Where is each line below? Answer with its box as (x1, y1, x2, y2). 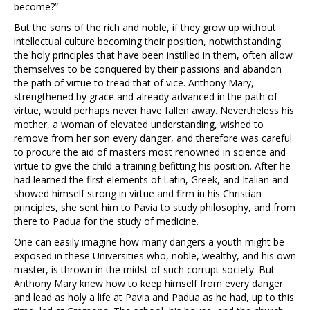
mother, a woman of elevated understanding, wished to (14, 118, 264, 131)
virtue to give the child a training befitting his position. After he (14, 159, 291, 173)
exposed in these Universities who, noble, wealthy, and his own (14, 249, 296, 263)
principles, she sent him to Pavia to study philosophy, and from (14, 201, 295, 215)
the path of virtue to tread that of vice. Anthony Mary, (14, 76, 254, 90)
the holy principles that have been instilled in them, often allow (14, 48, 293, 62)
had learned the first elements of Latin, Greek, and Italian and (14, 173, 289, 187)
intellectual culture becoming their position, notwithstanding (14, 35, 281, 48)
